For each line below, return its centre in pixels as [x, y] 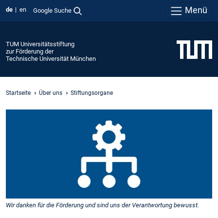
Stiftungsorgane [92, 93]
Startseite [18, 93]
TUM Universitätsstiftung [40, 44]
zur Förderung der [30, 51]
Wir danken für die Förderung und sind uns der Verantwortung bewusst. [102, 205]
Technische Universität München [51, 58]
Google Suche [52, 10]
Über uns [51, 93]
